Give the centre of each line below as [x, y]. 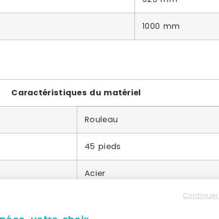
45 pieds [103, 146]
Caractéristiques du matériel [76, 93]
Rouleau [101, 120]
